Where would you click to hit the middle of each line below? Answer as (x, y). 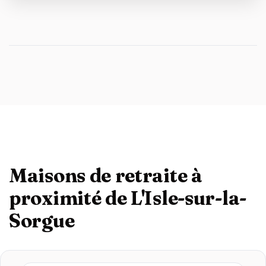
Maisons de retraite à (106, 175)
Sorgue (42, 221)
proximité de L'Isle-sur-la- (128, 198)
